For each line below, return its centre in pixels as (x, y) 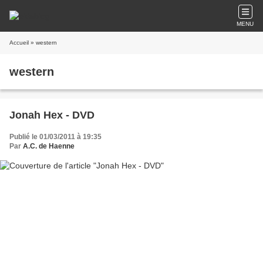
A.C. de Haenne (49, 146)
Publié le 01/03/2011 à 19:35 (55, 137)
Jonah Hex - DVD (52, 115)
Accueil (19, 43)
